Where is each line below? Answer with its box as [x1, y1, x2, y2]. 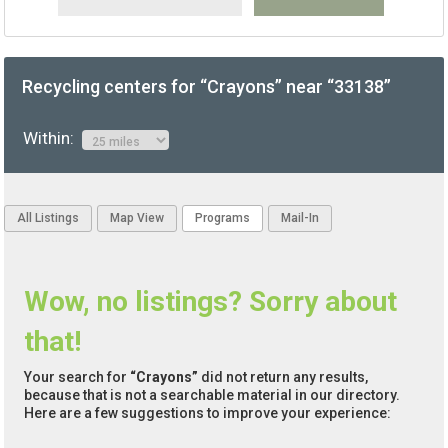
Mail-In [281, 211, 320, 226]
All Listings [17, 211, 80, 226]
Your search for [24, 369, 131, 386]
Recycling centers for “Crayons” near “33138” [22, 76, 392, 98]
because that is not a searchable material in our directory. [24, 387, 401, 404]
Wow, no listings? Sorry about [24, 285, 398, 319]
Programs [195, 211, 251, 226]
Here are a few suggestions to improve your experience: [24, 405, 392, 422]
